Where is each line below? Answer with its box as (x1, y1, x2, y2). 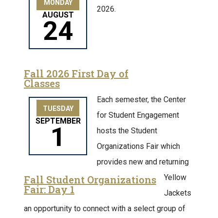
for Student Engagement (97, 110, 179, 120)
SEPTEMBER (35, 116, 81, 126)
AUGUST (42, 10, 74, 19)
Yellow (164, 173, 187, 182)
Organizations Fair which (97, 142, 180, 151)
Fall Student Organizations (24, 173, 156, 186)
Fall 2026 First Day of (24, 67, 128, 80)
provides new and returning (97, 157, 189, 166)
